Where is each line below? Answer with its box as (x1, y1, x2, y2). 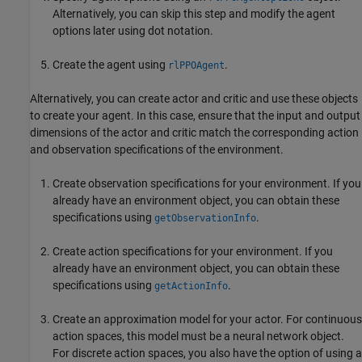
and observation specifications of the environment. (30, 142, 284, 156)
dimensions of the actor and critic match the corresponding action (30, 125, 359, 139)
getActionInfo (154, 280, 228, 292)
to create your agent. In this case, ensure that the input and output (30, 108, 360, 122)
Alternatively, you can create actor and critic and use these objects (30, 91, 358, 105)
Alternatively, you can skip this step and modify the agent (53, 6, 335, 20)
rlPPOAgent (168, 59, 225, 71)
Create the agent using (53, 57, 168, 71)
